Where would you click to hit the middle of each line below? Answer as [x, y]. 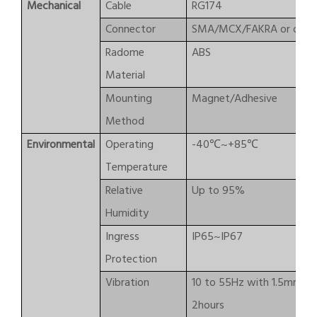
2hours [208, 306]
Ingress [122, 237]
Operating [129, 145]
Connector [131, 30]
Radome [125, 53]
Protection [131, 260]
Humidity [127, 214]
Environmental [61, 145]
